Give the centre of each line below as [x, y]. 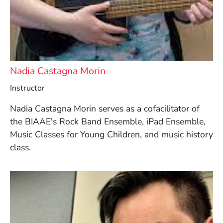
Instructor [27, 88]
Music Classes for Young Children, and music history [111, 135]
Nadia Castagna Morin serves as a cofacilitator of [105, 109]
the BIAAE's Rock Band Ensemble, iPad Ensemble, [108, 122]
